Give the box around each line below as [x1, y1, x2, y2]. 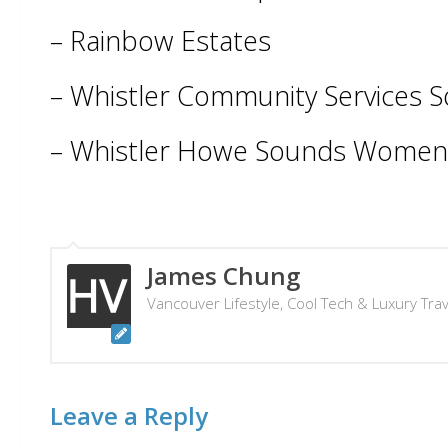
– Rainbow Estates [50, 22, 271, 59]
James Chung [147, 259, 300, 292]
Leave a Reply [50, 399, 208, 432]
